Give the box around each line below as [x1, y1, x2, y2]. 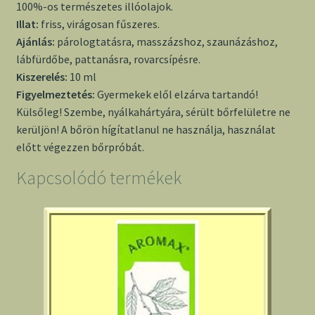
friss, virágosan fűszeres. [38, 17, 160, 32]
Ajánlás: [15, 34, 55, 49]
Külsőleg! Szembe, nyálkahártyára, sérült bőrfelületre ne [15, 105, 290, 120]
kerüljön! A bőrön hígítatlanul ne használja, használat [15, 122, 276, 137]
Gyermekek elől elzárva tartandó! [94, 87, 258, 102]
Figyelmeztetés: [15, 87, 95, 102]
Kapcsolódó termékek [15, 167, 181, 190]
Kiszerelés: [15, 70, 67, 84]
